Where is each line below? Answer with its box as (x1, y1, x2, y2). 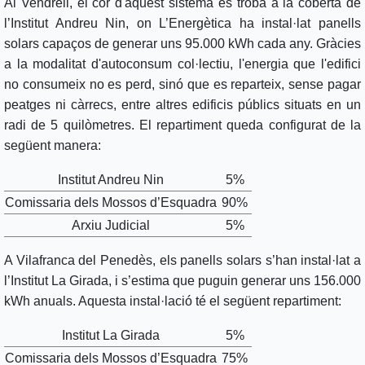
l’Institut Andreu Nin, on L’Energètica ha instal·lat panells (4, 16, 361, 31)
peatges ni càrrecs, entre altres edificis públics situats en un (4, 98, 361, 112)
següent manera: (4, 139, 104, 153)
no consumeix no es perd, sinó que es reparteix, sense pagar (4, 77, 361, 92)
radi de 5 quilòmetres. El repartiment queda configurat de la (4, 118, 361, 133)
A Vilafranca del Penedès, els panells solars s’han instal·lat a (4, 253, 361, 268)
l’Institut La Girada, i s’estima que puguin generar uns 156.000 (4, 274, 361, 288)
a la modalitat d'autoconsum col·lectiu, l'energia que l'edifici (4, 57, 361, 72)
